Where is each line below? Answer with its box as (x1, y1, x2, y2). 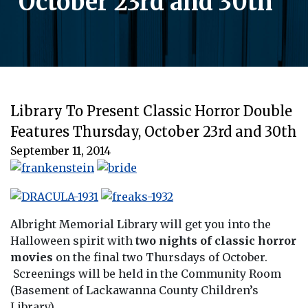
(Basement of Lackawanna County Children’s (10, 283, 258, 297)
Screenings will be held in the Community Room (10, 266, 281, 280)
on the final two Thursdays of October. (53, 250, 267, 264)
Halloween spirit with (10, 233, 135, 247)
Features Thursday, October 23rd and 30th (10, 122, 297, 140)
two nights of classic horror (135, 233, 296, 247)
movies (10, 250, 53, 264)
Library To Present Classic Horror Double (10, 102, 292, 120)
